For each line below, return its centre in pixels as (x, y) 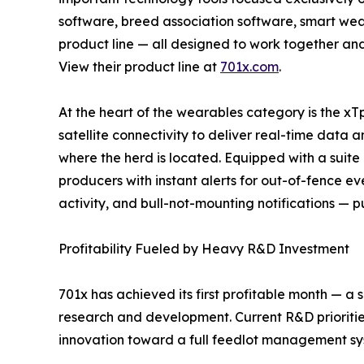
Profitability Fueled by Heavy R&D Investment (204, 249)
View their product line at (139, 67)
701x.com (249, 67)
